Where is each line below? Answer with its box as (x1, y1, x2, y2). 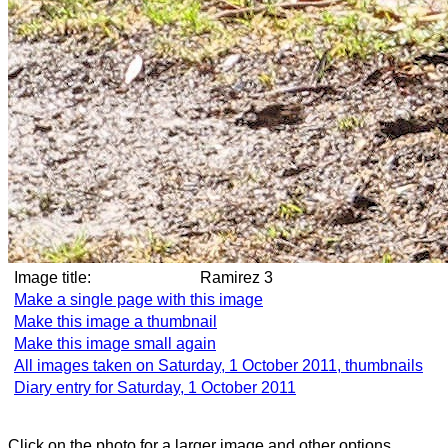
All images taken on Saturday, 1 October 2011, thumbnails (14, 357, 423, 374)
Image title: (14, 269, 91, 286)
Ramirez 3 (200, 269, 309, 286)
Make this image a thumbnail (14, 313, 217, 330)
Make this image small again (14, 335, 216, 352)
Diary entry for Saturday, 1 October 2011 (14, 379, 296, 396)
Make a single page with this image (14, 291, 263, 308)
